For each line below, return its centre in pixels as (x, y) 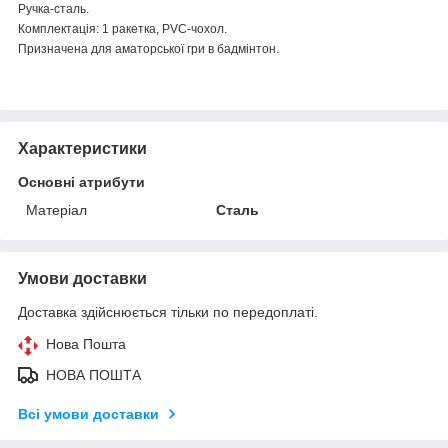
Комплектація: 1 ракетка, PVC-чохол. (122, 28)
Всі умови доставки (88, 413)
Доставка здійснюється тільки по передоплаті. (168, 311)
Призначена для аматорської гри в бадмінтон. (148, 48)
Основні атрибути (81, 181)
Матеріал (56, 209)
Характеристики (82, 148)
